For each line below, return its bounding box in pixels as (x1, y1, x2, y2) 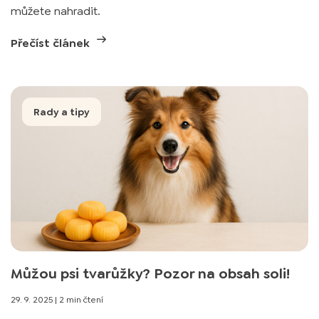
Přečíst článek (11, 36, 93, 51)
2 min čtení (59, 294, 103, 305)
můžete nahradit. (11, 4, 100, 19)
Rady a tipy (33, 105, 90, 118)
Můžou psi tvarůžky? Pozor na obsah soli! (11, 264, 290, 283)
